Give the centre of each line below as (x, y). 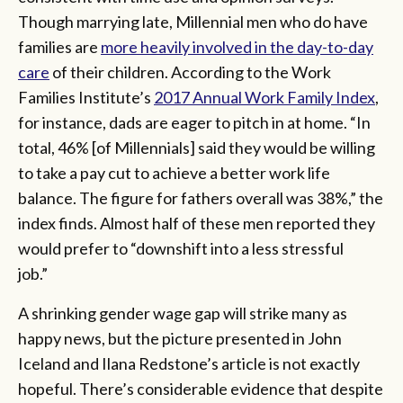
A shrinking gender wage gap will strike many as (183, 313)
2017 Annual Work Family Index (264, 98)
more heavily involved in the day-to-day (237, 47)
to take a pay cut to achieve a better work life (174, 173)
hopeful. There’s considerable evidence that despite (201, 389)
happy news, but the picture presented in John (180, 339)
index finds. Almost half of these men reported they (197, 224)
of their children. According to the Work (190, 72)
